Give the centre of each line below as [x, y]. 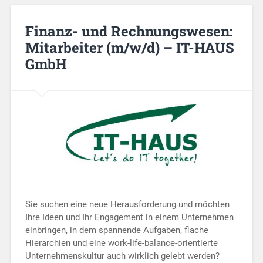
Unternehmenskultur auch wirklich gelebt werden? [122, 256]
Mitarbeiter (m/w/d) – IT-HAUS [129, 48]
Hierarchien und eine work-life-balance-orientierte [121, 243]
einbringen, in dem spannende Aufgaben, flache [117, 230]
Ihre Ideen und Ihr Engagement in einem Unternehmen [129, 217]
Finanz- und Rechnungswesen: [129, 31]
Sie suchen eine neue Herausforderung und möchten [127, 204]
